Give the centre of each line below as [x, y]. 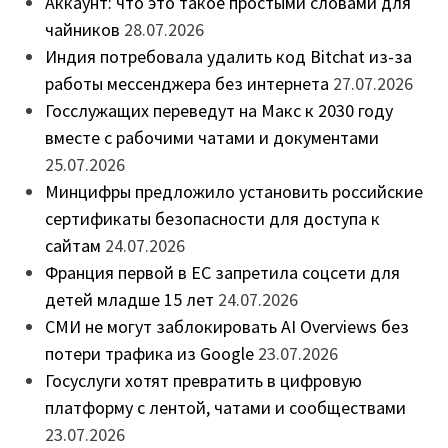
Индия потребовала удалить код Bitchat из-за [228, 56]
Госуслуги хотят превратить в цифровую [203, 380]
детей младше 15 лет [129, 299]
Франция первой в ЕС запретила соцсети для [222, 272]
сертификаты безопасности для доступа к [212, 218]
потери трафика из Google [149, 353]
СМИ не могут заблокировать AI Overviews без [226, 326]
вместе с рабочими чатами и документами [211, 137]
